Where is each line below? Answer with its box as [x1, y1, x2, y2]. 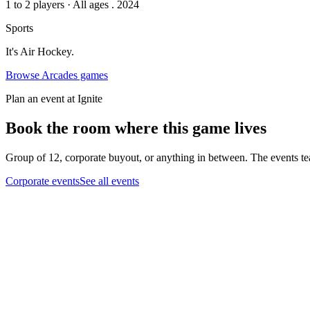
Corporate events [6, 175, 80, 188]
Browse [6, 69, 42, 82]
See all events [80, 175, 139, 188]
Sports [6, 22, 33, 35]
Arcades [42, 69, 77, 82]
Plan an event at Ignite [6, 93, 102, 105]
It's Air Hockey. [6, 46, 74, 58]
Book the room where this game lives [6, 119, 266, 138]
